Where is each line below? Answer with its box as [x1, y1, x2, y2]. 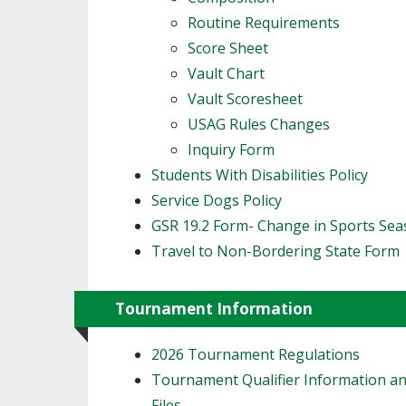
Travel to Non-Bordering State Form [151, 241, 400, 261]
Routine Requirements [188, 13, 340, 33]
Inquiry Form [188, 140, 275, 159]
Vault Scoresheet [188, 89, 303, 109]
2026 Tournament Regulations [151, 344, 360, 364]
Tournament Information [115, 298, 313, 319]
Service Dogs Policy [151, 190, 282, 210]
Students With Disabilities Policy [151, 165, 368, 185]
